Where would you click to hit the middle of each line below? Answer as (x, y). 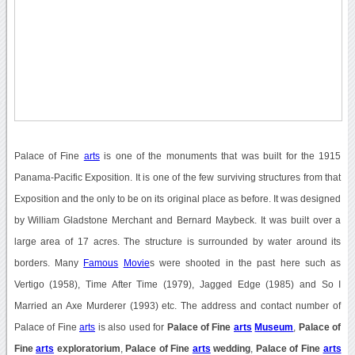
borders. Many (49, 263)
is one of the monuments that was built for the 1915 (220, 156)
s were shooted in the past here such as (245, 263)
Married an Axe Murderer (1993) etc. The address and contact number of (177, 305)
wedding (231, 348)
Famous (101, 263)
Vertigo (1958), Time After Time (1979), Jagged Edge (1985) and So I (177, 284)
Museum (274, 327)
